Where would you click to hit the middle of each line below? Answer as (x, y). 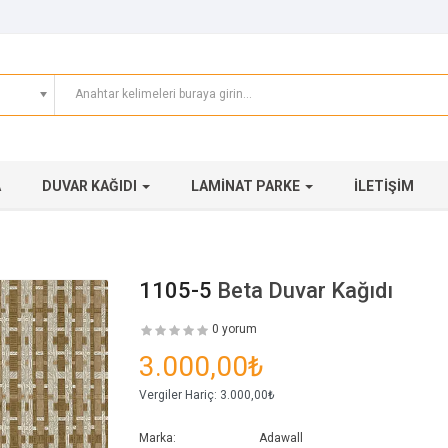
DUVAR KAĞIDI (91, 186)
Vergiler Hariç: (178, 395)
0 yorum (234, 329)
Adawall (281, 438)
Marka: (157, 438)
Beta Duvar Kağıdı (305, 291)
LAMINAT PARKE (247, 186)
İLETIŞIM (384, 186)
